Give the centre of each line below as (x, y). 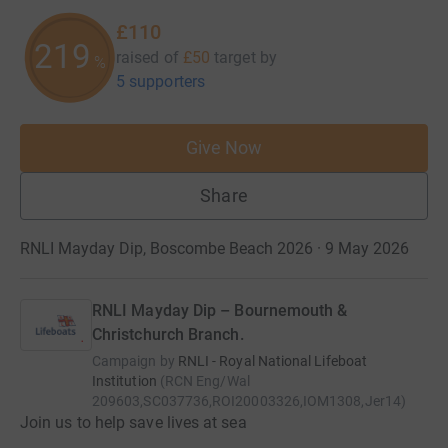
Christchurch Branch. (168, 334)
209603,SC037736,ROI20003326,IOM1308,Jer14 (246, 401)
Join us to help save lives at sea (133, 422)
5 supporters (160, 81)
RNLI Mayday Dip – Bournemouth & (220, 310)
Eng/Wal (223, 381)
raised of (147, 57)
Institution (124, 381)
